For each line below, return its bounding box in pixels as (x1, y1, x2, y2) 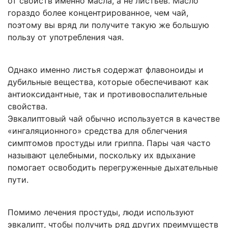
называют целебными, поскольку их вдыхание (8, 150, 195, 160)
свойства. (8, 101, 47, 111)
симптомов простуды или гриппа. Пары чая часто (8, 137, 211, 148)
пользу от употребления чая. (8, 32, 124, 42)
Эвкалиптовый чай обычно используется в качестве (8, 113, 220, 124)
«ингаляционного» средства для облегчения (8, 125, 187, 136)
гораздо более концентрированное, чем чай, (8, 7, 188, 18)
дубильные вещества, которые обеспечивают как (8, 76, 209, 87)
